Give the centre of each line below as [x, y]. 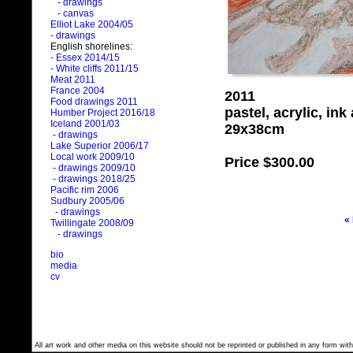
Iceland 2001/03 [85, 124]
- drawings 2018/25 [93, 179]
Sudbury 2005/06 [87, 201]
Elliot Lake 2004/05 [92, 25]
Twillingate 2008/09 [92, 223]
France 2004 [78, 91]
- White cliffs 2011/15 [95, 69]
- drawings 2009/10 [94, 168]
